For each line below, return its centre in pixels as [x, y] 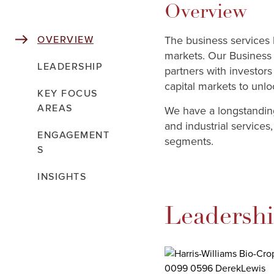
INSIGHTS [62, 177]
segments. [189, 141]
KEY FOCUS [68, 94]
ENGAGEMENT [73, 135]
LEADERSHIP [70, 67]
